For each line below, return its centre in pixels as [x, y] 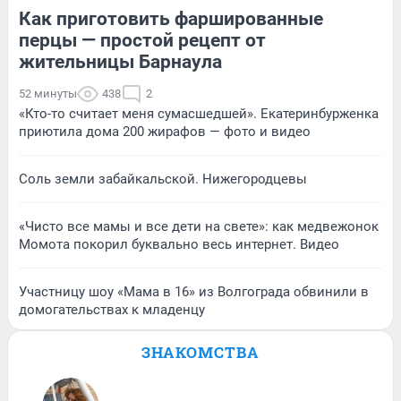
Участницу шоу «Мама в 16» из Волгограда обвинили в [194, 291]
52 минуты [48, 93]
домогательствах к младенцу [112, 309]
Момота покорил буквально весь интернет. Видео [179, 244]
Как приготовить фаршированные [171, 18]
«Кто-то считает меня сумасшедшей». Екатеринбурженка [199, 113]
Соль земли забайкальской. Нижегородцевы [163, 179]
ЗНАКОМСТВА [200, 352]
